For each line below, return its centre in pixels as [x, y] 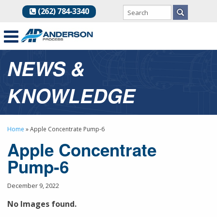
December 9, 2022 [33, 186]
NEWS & [46, 68]
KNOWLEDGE [71, 95]
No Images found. [42, 204]
